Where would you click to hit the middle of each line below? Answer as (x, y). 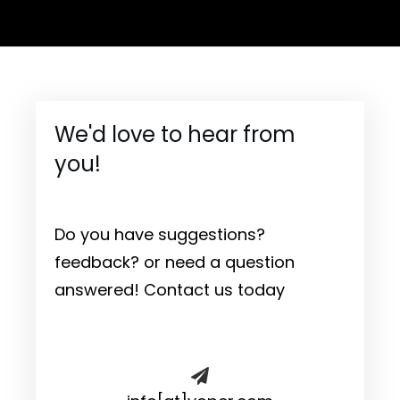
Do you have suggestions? (160, 234)
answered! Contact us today (170, 289)
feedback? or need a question (175, 262)
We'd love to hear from (175, 134)
